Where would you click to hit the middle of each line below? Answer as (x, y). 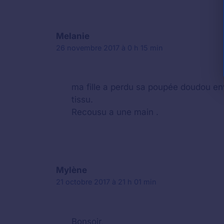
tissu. (82, 99)
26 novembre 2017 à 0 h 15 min (109, 47)
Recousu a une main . (115, 112)
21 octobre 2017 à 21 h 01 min (106, 182)
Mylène (71, 170)
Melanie (73, 36)
